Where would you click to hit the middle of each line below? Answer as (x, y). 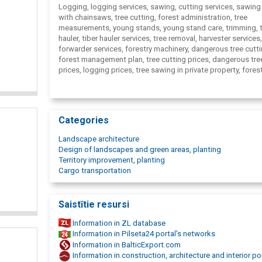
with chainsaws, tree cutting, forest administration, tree (153, 17)
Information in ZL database (118, 223)
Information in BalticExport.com (126, 244)
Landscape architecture (99, 139)
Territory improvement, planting (112, 160)
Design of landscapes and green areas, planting (140, 149)
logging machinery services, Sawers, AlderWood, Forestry (156, 101)
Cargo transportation (95, 170)
